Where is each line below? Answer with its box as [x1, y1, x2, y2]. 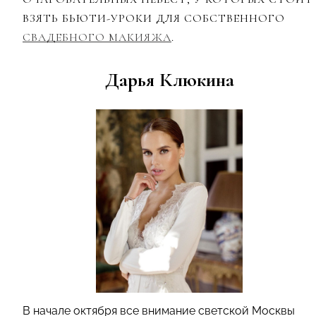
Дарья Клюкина [104, 68, 234, 92]
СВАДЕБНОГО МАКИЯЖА [23, 30, 171, 45]
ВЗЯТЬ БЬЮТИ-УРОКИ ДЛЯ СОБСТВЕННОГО [23, 11, 285, 26]
